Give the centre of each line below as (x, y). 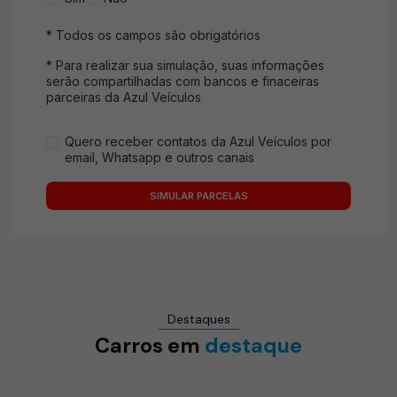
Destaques (198, 319)
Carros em (150, 345)
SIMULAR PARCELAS (198, 195)
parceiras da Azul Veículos (124, 97)
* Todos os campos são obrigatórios (153, 35)
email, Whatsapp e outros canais (160, 157)
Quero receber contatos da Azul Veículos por (198, 141)
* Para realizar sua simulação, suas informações (185, 65)
